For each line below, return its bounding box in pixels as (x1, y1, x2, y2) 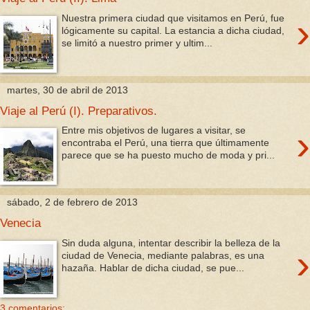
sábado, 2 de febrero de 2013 (7, 197, 138, 208)
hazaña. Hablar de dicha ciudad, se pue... (62, 262, 245, 273)
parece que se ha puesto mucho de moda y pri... (62, 149, 275, 161)
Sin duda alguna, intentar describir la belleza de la (62, 237, 281, 248)
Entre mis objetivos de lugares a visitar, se (62, 125, 246, 136)
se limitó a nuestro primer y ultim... (62, 37, 213, 48)
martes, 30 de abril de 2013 (7, 84, 128, 95)
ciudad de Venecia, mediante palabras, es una (62, 249, 265, 261)
